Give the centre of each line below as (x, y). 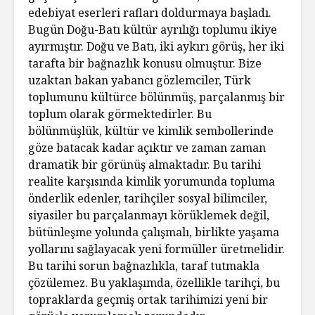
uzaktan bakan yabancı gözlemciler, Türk (140, 80)
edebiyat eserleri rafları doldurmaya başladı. (150, 12)
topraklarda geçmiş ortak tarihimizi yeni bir (148, 299)
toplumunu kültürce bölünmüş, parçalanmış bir (156, 97)
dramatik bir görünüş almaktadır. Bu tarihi (144, 164)
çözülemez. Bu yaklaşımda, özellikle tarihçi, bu (154, 282)
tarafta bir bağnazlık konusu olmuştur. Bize (145, 63)
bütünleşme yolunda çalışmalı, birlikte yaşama (154, 232)
